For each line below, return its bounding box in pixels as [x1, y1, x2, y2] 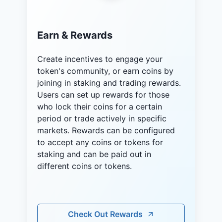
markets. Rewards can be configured [37, 125, 175, 136]
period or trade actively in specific [37, 113, 166, 124]
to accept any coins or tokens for [37, 137, 163, 148]
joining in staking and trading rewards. [37, 78, 181, 88]
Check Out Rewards [67, 209, 143, 219]
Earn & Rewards [37, 29, 112, 41]
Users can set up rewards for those [37, 90, 169, 100]
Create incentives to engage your [37, 54, 163, 64]
